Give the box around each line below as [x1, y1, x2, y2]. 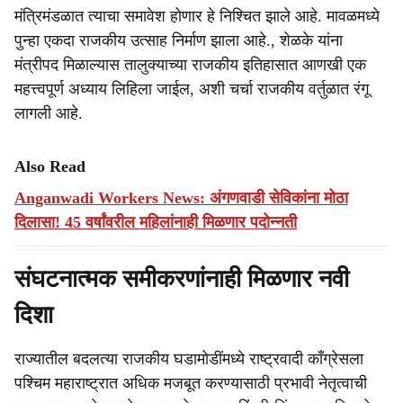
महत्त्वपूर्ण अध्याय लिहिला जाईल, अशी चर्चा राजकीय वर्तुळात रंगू [14, 80, 369, 98]
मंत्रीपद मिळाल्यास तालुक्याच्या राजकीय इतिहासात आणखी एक [14, 56, 366, 74]
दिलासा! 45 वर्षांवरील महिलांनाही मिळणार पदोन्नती [14, 213, 297, 231]
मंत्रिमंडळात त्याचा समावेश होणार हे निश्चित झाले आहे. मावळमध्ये [14, 7, 380, 25]
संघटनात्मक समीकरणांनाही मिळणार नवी [14, 265, 349, 292]
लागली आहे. [14, 104, 83, 122]
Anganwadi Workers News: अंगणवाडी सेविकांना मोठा [14, 189, 348, 207]
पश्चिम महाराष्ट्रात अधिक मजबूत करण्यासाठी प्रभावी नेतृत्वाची [14, 374, 367, 392]
